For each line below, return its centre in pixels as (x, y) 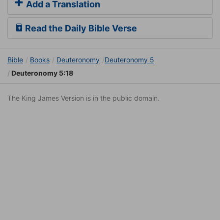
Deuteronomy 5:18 (41, 73)
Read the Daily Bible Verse (80, 28)
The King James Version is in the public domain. (83, 98)
